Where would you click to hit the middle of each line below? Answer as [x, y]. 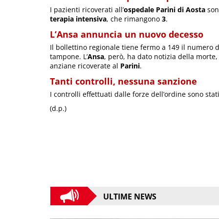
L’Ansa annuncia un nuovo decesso [127, 34]
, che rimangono [134, 19]
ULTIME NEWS [130, 197]
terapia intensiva [78, 19]
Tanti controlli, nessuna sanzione [123, 81]
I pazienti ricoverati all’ [87, 9]
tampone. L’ [69, 56]
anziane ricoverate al [85, 66]
